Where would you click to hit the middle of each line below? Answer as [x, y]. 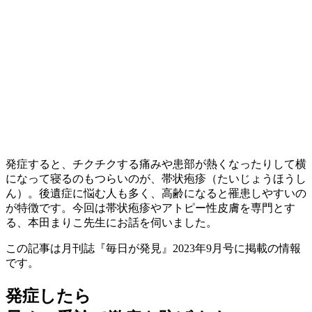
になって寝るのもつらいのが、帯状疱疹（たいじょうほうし [156, 179]
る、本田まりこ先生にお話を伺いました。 [111, 223]
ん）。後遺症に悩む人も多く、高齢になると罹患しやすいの [156, 194]
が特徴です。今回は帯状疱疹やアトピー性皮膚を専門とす [150, 208]
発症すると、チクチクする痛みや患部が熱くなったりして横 [156, 164]
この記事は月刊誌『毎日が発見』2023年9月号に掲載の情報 [153, 249]
